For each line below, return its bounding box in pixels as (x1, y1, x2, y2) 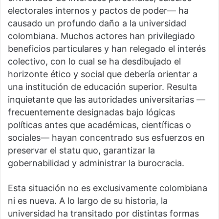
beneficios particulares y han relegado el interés (8, 44, 206, 54)
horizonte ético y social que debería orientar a (8, 69, 197, 80)
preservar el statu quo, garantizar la (8, 145, 155, 156)
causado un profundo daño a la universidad (8, 18, 186, 29)
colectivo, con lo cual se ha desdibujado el (8, 56, 181, 67)
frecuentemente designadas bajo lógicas (8, 107, 175, 118)
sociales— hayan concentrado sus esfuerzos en (8, 132, 205, 143)
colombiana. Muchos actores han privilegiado (8, 31, 195, 42)
